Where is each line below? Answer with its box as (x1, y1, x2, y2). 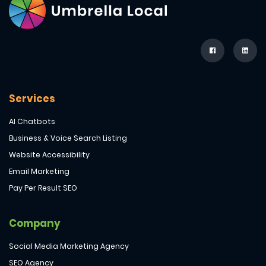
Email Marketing (9, 166, 69, 177)
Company (9, 216, 61, 231)
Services (9, 91, 55, 106)
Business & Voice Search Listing (9, 133, 127, 144)
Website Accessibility (9, 150, 90, 160)
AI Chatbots (9, 116, 55, 127)
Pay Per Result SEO (9, 183, 77, 194)
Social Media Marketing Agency (9, 241, 129, 252)
